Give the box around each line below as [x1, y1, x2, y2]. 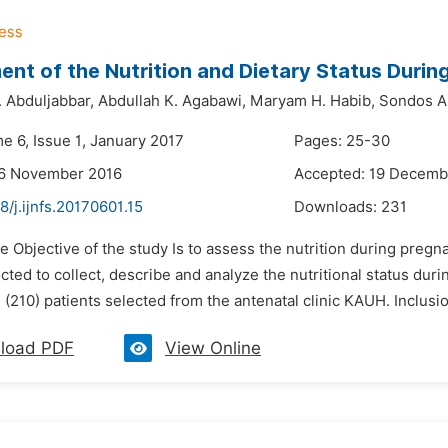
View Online [165, 338, 261, 358]
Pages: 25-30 [294, 132, 390, 150]
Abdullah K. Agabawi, [98, 92, 246, 110]
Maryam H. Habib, [250, 92, 375, 110]
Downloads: [294, 198, 381, 216]
